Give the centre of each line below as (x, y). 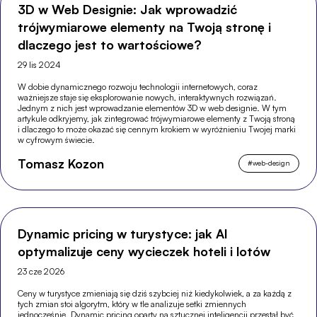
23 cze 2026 (41, 271)
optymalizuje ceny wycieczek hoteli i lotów (144, 251)
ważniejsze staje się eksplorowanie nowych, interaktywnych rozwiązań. (148, 97)
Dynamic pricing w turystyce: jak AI (123, 233)
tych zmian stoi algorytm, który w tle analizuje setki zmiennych (132, 304)
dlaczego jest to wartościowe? (110, 44)
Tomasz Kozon (61, 163)
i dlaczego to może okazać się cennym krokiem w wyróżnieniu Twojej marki (157, 129)
